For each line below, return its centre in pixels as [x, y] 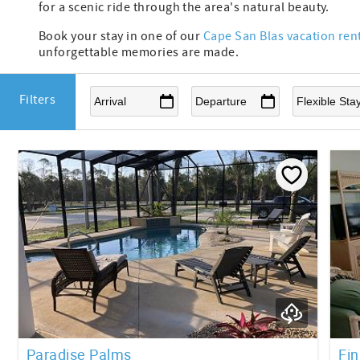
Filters [37, 100]
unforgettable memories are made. [139, 52]
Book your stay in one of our [121, 36]
